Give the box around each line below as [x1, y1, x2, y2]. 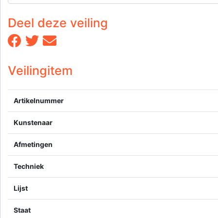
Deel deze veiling [8, 16, 108, 31]
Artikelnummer [14, 96, 64, 105]
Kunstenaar [14, 118, 53, 127]
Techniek [14, 162, 44, 171]
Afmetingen [14, 140, 53, 149]
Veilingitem [8, 63, 73, 78]
